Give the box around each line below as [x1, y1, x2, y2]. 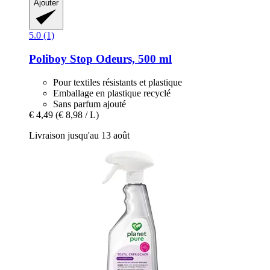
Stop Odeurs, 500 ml [67, 52, 172, 65]
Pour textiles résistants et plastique [53, 77, 182, 87]
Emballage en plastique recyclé [53, 87, 171, 98]
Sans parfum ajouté [53, 98, 126, 109]
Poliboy [29, 52, 67, 65]
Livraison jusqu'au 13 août [29, 130, 130, 140]
